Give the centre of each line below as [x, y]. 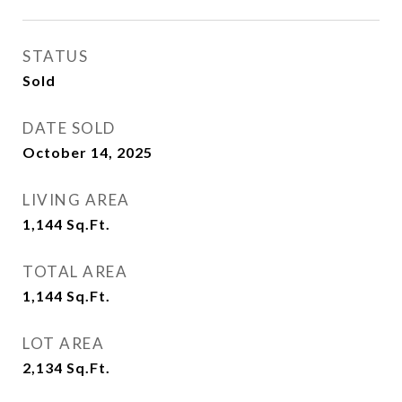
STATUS [55, 56]
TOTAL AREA [75, 271]
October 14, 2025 [87, 152]
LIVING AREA [76, 200]
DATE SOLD [69, 128]
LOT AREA [63, 343]
